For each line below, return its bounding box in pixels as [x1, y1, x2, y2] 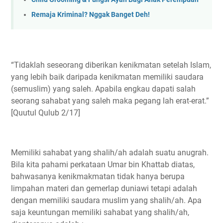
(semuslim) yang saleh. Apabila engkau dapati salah [11, 84, 196, 94]
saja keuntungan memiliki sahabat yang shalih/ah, [11, 207, 189, 217]
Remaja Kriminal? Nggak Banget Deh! [31, 10, 150, 19]
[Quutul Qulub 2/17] [11, 108, 80, 117]
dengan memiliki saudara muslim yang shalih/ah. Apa [11, 195, 202, 205]
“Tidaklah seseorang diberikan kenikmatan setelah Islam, [11, 60, 211, 70]
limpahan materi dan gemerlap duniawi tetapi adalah [11, 183, 197, 193]
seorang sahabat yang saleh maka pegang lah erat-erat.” [11, 96, 209, 106]
